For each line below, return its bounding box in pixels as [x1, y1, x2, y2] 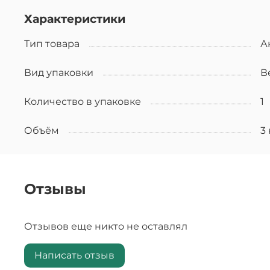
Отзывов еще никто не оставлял [24, 221, 187, 232]
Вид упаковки [24, 66, 93, 78]
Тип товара [24, 37, 80, 49]
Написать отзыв [34, 250, 115, 261]
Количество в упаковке [24, 95, 141, 107]
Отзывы [24, 180, 86, 198]
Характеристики [24, 11, 125, 26]
